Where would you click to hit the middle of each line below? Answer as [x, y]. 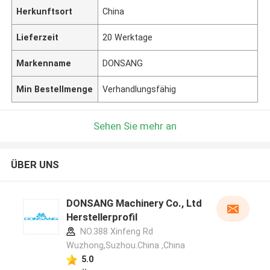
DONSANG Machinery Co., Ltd [134, 203]
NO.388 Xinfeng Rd [115, 232]
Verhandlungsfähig [140, 89]
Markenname [44, 63]
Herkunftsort [45, 11]
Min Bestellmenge [55, 89]
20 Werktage [128, 37]
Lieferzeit [38, 37]
